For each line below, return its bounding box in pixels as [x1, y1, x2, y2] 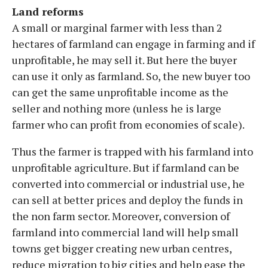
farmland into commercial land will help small [12, 224, 239, 239]
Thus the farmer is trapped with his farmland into [12, 144, 253, 159]
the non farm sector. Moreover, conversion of [12, 208, 230, 223]
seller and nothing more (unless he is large [12, 100, 221, 115]
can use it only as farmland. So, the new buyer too [12, 68, 250, 83]
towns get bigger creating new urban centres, [12, 240, 232, 255]
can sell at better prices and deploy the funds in [12, 192, 243, 207]
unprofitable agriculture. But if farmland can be [12, 160, 239, 175]
